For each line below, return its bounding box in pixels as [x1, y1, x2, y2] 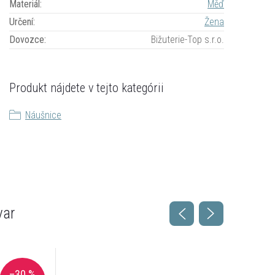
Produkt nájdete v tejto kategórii [9, 80, 164, 95]
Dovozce [9, 33, 44, 45]
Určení [9, 15, 33, 28]
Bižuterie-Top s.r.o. [151, 33, 224, 45]
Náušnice [25, 109, 61, 121]
